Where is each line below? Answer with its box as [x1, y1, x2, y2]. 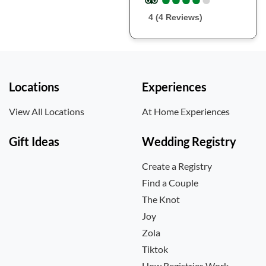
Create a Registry [142, 160, 212, 172]
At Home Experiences [142, 106, 230, 117]
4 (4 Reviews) [148, 12, 203, 22]
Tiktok [142, 243, 168, 255]
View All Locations [9, 106, 84, 117]
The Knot [142, 194, 180, 205]
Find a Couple [142, 177, 198, 188]
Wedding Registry [142, 134, 236, 148]
